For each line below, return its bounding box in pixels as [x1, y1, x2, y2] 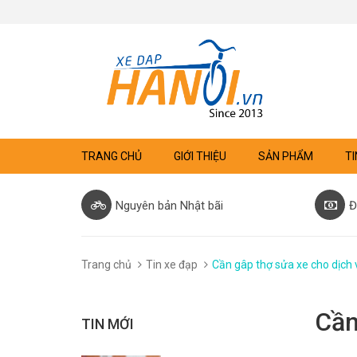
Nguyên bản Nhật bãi [116, 198, 223, 213]
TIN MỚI [81, 315, 134, 332]
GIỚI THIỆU [174, 149, 226, 163]
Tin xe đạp [146, 257, 198, 271]
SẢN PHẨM [258, 149, 313, 163]
